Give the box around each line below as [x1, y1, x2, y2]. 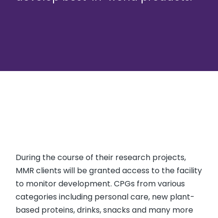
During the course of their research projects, [16, 151, 186, 163]
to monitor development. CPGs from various [16, 178, 185, 189]
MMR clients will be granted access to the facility [16, 164, 202, 176]
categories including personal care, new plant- [16, 191, 195, 202]
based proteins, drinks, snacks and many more [16, 204, 193, 216]
